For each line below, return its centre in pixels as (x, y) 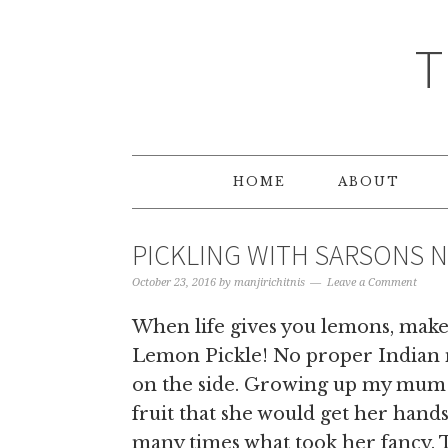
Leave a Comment (372, 282)
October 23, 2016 (174, 282)
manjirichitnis (269, 282)
